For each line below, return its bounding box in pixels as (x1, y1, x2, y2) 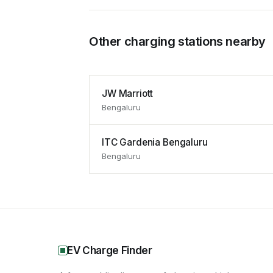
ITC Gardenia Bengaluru (102, 136, 208, 149)
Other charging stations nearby (89, 34, 266, 49)
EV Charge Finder (67, 244, 152, 257)
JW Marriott (102, 87, 154, 99)
